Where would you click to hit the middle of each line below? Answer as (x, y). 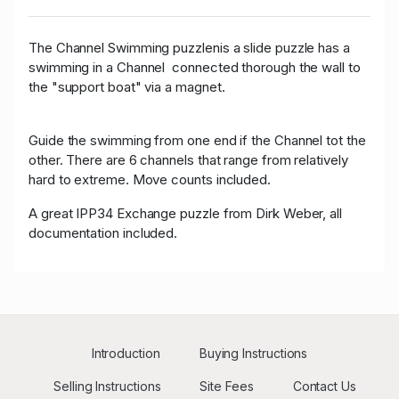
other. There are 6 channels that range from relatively (188, 160)
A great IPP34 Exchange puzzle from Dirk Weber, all (186, 214)
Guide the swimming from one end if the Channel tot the (197, 141)
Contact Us (324, 387)
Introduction (126, 354)
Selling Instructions (107, 387)
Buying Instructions (253, 354)
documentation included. (103, 233)
